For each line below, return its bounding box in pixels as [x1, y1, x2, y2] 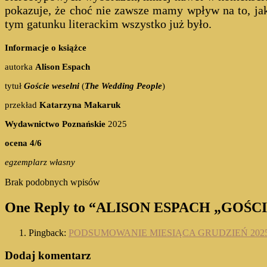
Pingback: [29, 227, 69, 238]
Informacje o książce [5, 42, 86, 52]
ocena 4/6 [5, 138, 42, 148]
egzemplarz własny [5, 157, 75, 167]
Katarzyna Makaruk [39, 100, 120, 110]
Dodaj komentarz [5, 249, 91, 262]
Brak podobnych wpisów [5, 176, 100, 187]
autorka [5, 61, 35, 72]
